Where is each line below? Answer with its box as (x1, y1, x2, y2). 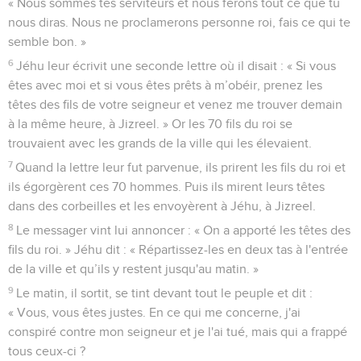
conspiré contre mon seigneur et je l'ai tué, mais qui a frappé (8, 325, 347, 338)
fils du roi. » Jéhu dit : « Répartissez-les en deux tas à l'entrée (8, 243, 348, 256)
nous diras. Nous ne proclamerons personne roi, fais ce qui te (8, 15, 351, 29)
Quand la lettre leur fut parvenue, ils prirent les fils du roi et (15, 160, 346, 174)
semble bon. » (8, 35, 86, 48)
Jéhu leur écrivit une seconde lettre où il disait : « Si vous (16, 59, 337, 73)
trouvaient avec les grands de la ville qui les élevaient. (8, 136, 312, 150)
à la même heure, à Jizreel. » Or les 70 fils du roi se (8, 117, 293, 131)
